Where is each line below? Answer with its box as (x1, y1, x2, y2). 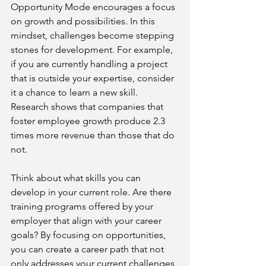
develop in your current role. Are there (11, 186, 174, 198)
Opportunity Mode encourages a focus (11, 1, 178, 12)
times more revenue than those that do (11, 129, 177, 141)
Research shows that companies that (11, 101, 166, 112)
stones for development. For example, (11, 44, 175, 55)
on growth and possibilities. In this (11, 15, 157, 27)
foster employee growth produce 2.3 (11, 115, 167, 126)
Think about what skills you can (11, 172, 143, 183)
